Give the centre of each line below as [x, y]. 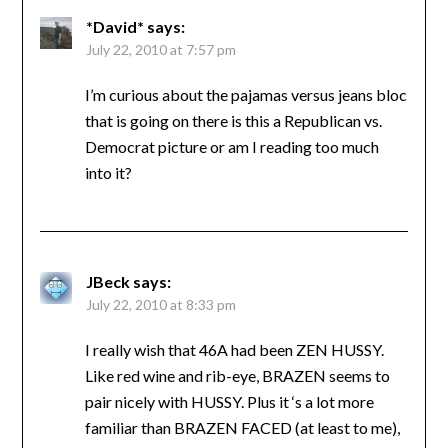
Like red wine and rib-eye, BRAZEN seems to [237, 376]
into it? [108, 173]
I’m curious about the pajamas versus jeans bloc [245, 95]
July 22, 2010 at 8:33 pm [160, 305]
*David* [114, 27]
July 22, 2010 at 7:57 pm [160, 50]
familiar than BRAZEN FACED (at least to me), [242, 428]
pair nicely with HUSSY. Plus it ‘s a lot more [229, 402]
